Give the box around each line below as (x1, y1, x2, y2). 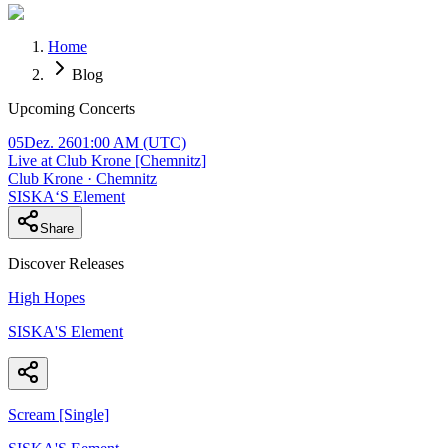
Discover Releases (8, 254, 124, 272)
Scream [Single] (8, 405, 109, 423)
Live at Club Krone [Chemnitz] (8, 151, 206, 169)
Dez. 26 (24, 133, 74, 151)
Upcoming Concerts (8, 99, 135, 117)
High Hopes (8, 288, 85, 306)
